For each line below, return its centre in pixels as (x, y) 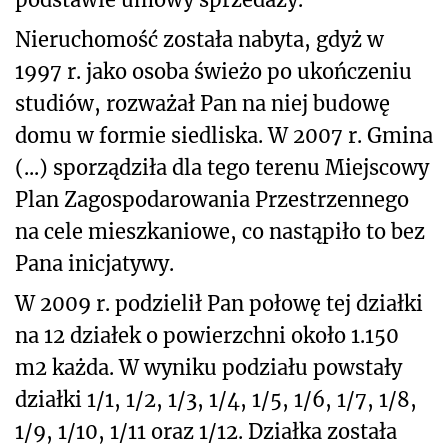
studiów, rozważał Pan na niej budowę (202, 103)
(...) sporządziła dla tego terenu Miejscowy (222, 167)
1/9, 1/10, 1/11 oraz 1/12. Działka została (206, 431)
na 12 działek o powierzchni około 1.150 (207, 335)
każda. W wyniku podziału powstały (224, 367)
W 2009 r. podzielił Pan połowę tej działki (219, 303)
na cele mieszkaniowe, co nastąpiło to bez (220, 231)
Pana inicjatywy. (94, 263)
